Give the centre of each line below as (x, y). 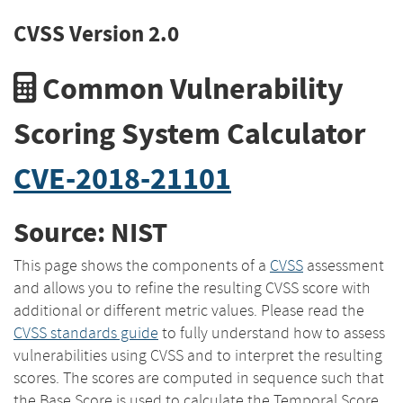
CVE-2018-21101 (122, 178)
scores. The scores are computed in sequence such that (199, 377)
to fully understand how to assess (272, 332)
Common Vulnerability (190, 88)
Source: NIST (90, 233)
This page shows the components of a (142, 265)
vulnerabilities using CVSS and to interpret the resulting (198, 355)
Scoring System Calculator (190, 133)
